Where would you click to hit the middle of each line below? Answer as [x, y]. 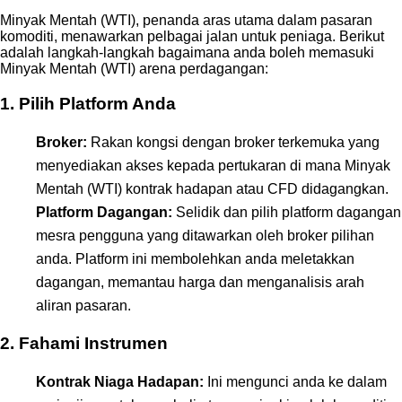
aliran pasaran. [83, 305]
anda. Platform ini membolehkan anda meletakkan [195, 258]
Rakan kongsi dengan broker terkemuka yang [233, 142]
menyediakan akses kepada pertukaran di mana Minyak [213, 165]
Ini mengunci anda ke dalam [295, 382]
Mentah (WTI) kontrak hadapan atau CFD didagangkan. [212, 188]
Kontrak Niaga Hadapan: [120, 382]
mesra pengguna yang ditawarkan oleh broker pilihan [205, 235]
